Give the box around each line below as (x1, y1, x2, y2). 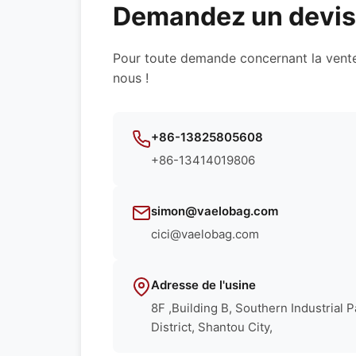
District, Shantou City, (151, 319, 273, 335)
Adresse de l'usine (151, 277, 256, 293)
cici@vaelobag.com (151, 226, 259, 242)
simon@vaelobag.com (151, 203, 278, 219)
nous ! (113, 70, 149, 87)
